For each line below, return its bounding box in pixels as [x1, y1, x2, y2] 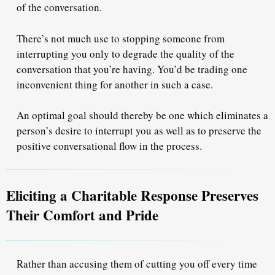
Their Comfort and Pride [6, 204, 158, 225]
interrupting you [17, 46, 90, 61]
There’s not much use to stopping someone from [17, 31, 225, 45]
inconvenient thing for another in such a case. [17, 77, 217, 91]
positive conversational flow [17, 139, 137, 153]
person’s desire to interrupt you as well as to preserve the [17, 123, 261, 138]
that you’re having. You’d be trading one [74, 61, 247, 76]
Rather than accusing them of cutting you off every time [17, 256, 257, 271]
